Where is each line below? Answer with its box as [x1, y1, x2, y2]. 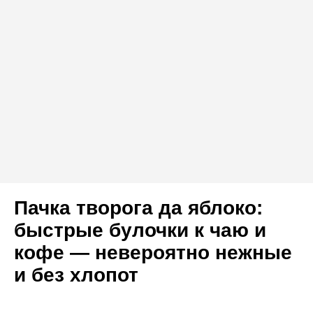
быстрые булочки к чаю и [14, 219, 266, 241]
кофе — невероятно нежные [14, 241, 292, 263]
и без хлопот [14, 263, 138, 286]
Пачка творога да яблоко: [14, 196, 263, 219]
